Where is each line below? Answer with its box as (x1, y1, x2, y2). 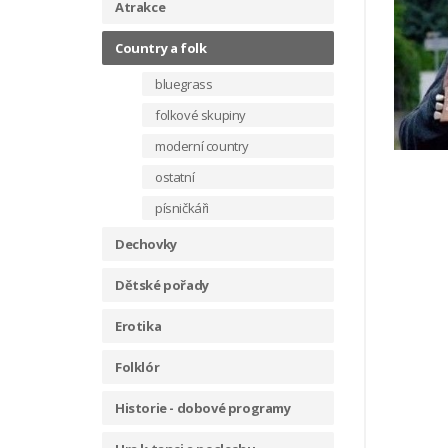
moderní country (155, 137, 249, 155)
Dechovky (115, 235, 177, 253)
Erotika (115, 317, 162, 335)
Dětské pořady (115, 276, 209, 294)
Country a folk (115, 39, 207, 57)
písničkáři (155, 199, 209, 217)
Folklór (115, 358, 160, 376)
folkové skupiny (155, 106, 246, 124)
